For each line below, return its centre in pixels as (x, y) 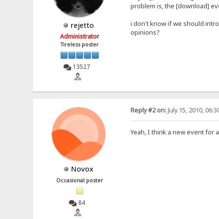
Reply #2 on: (148, 110)
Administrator (80, 37)
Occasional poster (80, 180)
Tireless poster (80, 45)
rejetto (82, 25)
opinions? (145, 33)
